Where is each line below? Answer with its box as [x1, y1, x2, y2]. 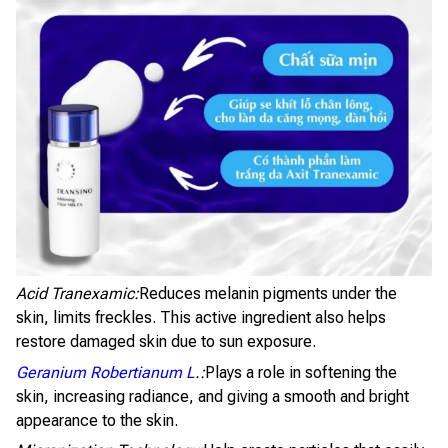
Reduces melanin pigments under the [139, 284, 397, 304]
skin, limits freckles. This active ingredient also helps [16, 308, 386, 328]
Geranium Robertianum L [16, 362, 195, 382]
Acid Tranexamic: [16, 284, 139, 304]
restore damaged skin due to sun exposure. [16, 332, 316, 352]
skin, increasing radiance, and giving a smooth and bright [16, 386, 409, 406]
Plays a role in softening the [205, 362, 397, 382]
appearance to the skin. [16, 410, 178, 430]
